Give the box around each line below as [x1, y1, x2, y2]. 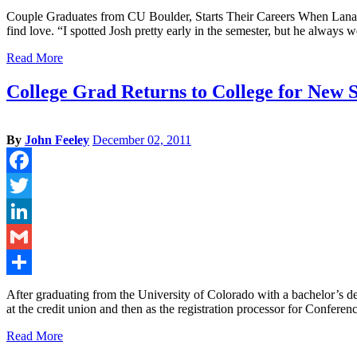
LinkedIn [6, 229, 53, 243]
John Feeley [25, 132, 89, 147]
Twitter [6, 203, 42, 218]
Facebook [6, 178, 56, 192]
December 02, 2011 [92, 132, 191, 147]
